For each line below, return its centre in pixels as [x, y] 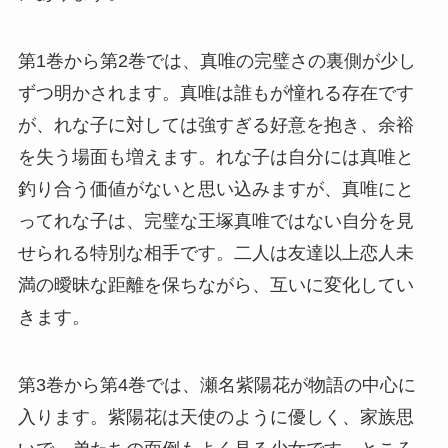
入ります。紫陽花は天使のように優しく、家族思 [215, 416]
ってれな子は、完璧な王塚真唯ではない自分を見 [215, 220]
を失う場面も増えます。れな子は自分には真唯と [215, 156]
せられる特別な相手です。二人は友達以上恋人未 [215, 252]
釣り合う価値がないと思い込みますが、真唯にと [215, 188]
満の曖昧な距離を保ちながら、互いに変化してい [215, 284]
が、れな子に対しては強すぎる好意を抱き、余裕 [215, 124]
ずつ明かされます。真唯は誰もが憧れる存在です [215, 92]
